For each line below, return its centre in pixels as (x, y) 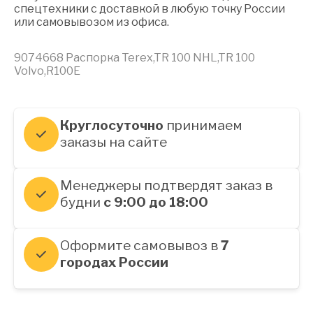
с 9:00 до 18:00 (156, 202)
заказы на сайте (114, 142)
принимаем (203, 125)
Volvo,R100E (47, 71)
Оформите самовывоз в (140, 246)
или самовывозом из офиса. (92, 22)
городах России (114, 262)
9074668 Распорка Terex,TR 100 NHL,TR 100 (134, 58)
